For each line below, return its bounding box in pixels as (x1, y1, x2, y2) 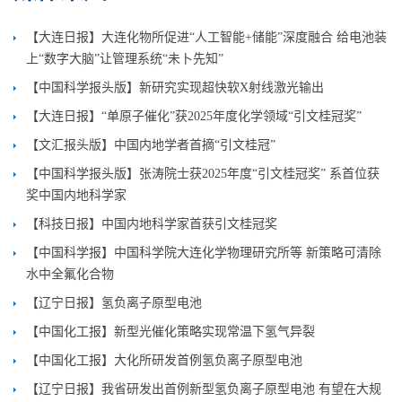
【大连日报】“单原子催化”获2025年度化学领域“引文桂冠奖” (26, 109, 362, 123)
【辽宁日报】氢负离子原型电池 (26, 296, 202, 310)
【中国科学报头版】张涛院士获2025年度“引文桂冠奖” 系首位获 (26, 167, 380, 180)
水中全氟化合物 (26, 267, 114, 281)
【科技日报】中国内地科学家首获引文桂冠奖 (26, 217, 277, 231)
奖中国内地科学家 (26, 188, 127, 202)
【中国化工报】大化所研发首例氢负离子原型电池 (26, 354, 302, 367)
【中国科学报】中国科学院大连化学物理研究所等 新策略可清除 (26, 246, 381, 259)
